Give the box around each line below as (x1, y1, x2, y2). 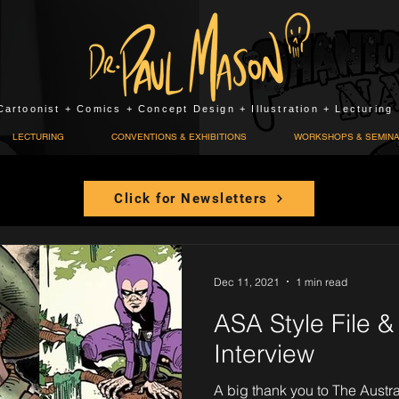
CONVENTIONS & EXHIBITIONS (111, 131, 247, 142)
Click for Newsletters (114, 191, 268, 207)
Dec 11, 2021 (214, 274, 280, 289)
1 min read (296, 274, 347, 289)
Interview (214, 338, 314, 369)
